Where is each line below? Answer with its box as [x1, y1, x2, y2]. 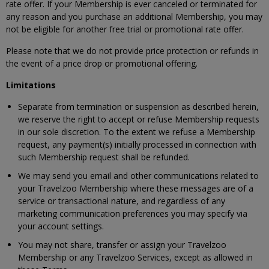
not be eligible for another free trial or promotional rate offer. [6, 23, 244, 35]
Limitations [6, 79, 56, 91]
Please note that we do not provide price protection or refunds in [6, 45, 259, 56]
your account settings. [18, 220, 104, 232]
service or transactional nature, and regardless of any [18, 195, 225, 207]
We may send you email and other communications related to [18, 170, 259, 181]
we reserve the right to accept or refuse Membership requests [18, 113, 259, 125]
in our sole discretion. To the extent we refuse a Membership [18, 126, 255, 138]
